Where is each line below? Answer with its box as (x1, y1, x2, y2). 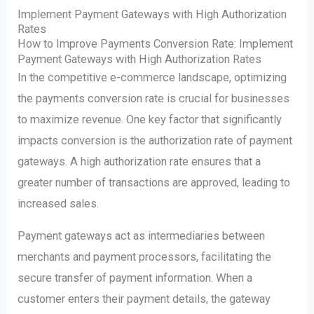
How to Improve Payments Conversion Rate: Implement (18, 36, 294, 50)
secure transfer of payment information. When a (18, 271, 253, 285)
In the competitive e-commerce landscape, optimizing (18, 70, 287, 84)
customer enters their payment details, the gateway (18, 292, 271, 306)
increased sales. (18, 196, 100, 210)
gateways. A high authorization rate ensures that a (18, 154, 261, 168)
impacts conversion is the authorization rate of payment (18, 133, 293, 147)
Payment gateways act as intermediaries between (18, 229, 266, 243)
